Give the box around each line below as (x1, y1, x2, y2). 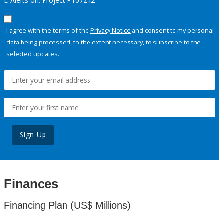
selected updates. (6, 49, 59, 59)
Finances (4, 176, 58, 192)
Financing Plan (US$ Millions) (4, 200, 131, 211)
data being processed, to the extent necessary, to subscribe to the (6, 38, 201, 47)
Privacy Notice (90, 26, 131, 35)
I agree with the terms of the (6, 26, 90, 35)
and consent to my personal (131, 26, 214, 35)
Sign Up (20, 130, 46, 140)
